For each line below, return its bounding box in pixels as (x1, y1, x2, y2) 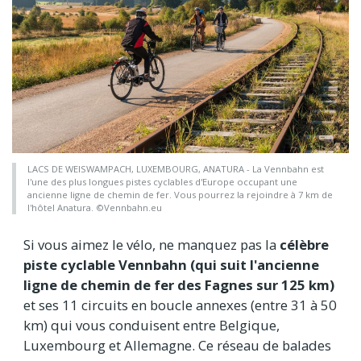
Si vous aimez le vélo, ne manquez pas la (23, 234, 280, 254)
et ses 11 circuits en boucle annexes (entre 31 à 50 (23, 295, 337, 314)
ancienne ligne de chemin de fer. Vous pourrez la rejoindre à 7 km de (27, 188, 333, 201)
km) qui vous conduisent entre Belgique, (23, 315, 280, 334)
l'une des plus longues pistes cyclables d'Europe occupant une (27, 175, 297, 188)
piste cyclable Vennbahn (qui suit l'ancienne (23, 255, 319, 274)
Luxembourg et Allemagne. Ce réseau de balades (23, 335, 331, 355)
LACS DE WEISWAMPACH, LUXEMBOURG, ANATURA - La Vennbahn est (27, 162, 324, 175)
